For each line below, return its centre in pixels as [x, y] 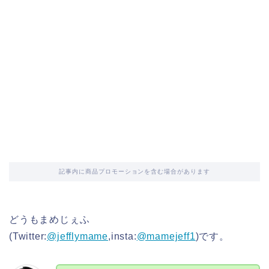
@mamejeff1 [166, 236]
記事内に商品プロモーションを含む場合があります [134, 171]
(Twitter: [28, 236]
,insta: [122, 236]
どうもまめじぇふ [50, 219]
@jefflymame [78, 236]
